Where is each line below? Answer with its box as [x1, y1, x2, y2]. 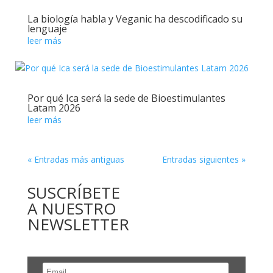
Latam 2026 [27, 101, 80, 115]
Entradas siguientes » [162, 154, 246, 165]
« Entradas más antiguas [27, 154, 124, 165]
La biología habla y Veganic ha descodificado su [27, 12, 243, 26]
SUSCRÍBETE [27, 182, 120, 204]
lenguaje [27, 22, 67, 35]
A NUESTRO [27, 197, 116, 219]
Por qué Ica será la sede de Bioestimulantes [27, 91, 225, 105]
